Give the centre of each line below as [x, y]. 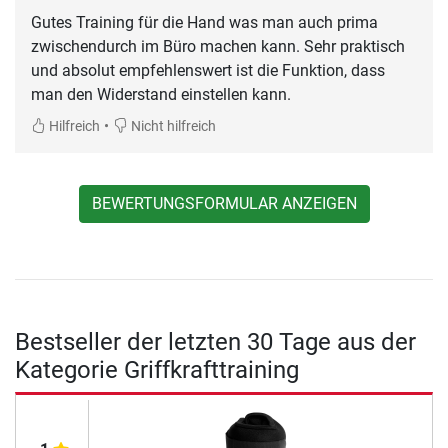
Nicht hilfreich [172, 126]
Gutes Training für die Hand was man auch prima [204, 22]
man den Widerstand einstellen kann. [161, 94]
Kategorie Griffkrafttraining [157, 369]
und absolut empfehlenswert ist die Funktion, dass [208, 70]
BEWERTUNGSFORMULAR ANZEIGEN [224, 203]
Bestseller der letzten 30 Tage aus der [215, 341]
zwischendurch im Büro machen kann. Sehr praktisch [218, 46]
